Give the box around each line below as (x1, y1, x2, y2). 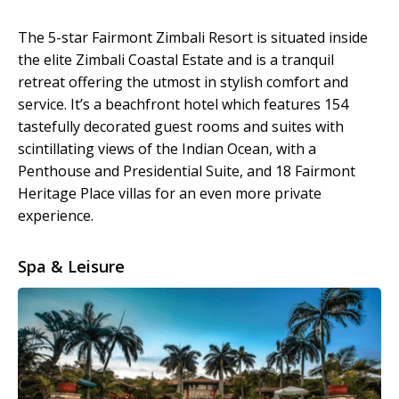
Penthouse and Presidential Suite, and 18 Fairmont (18, 160, 355, 181)
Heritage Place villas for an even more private (18, 183, 322, 203)
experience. (18, 205, 94, 225)
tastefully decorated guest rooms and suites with (18, 116, 344, 136)
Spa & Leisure (18, 255, 125, 277)
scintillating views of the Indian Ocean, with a (18, 138, 316, 159)
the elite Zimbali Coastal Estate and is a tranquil (18, 49, 334, 69)
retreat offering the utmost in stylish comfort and (18, 71, 348, 92)
